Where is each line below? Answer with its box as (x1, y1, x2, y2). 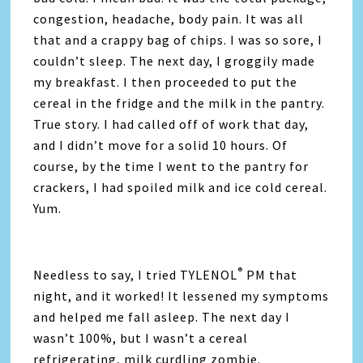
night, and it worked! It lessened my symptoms (33, 287, 330, 304)
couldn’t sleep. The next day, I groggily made (33, 52, 316, 69)
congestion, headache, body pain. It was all (33, 10, 305, 27)
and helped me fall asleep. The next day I (33, 308, 291, 325)
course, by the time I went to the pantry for (33, 157, 310, 174)
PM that (243, 266, 298, 283)
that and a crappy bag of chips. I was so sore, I (33, 31, 323, 48)
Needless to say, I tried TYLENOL (33, 266, 238, 283)
